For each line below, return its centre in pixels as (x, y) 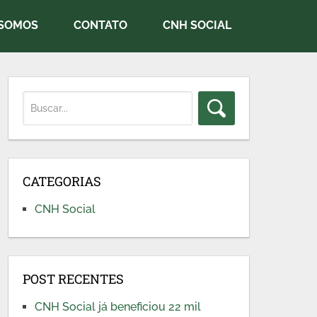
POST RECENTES (74, 279)
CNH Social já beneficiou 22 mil (118, 307)
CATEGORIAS (62, 181)
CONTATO (100, 25)
